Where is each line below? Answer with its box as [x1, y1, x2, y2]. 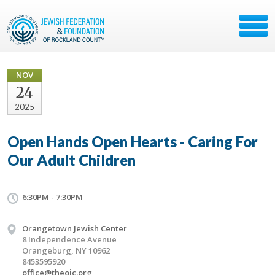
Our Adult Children [7, 151, 136, 169]
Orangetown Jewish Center [22, 223, 127, 234]
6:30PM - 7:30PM [22, 192, 83, 203]
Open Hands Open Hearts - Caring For [7, 133, 258, 150]
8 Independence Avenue [22, 234, 117, 245]
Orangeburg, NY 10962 [22, 245, 110, 256]
